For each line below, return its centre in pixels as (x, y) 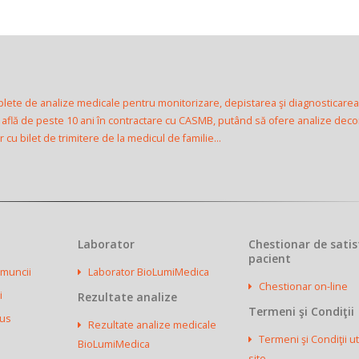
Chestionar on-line (304, 286)
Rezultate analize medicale (152, 325)
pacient (270, 258)
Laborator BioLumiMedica (148, 272)
